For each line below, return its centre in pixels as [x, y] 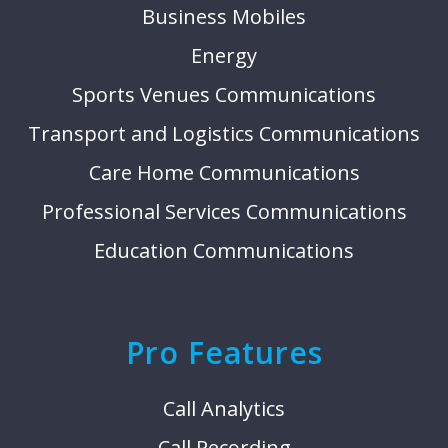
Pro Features [224, 352]
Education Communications [224, 250]
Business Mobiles [224, 16]
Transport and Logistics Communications [224, 133]
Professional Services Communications [224, 211]
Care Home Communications [224, 172]
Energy [224, 55]
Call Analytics [224, 408]
